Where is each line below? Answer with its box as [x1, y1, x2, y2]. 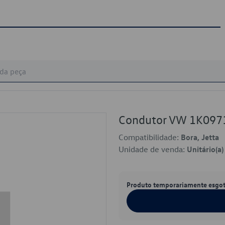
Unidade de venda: [119, 144, 187, 154]
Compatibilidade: [119, 132, 181, 142]
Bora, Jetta [181, 132, 219, 142]
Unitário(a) [187, 144, 223, 154]
